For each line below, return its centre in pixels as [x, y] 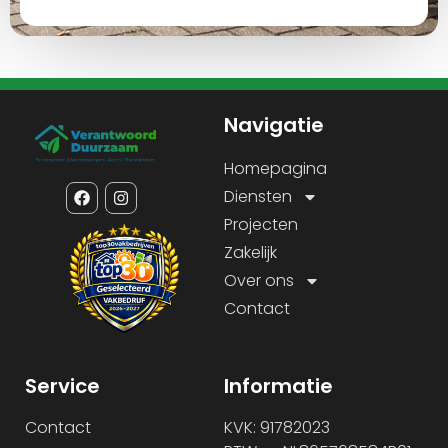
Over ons [259, 280]
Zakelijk [250, 252]
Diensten [258, 196]
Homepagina [275, 168]
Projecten [261, 224]
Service [62, 386]
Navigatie [274, 124]
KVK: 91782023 [277, 428]
